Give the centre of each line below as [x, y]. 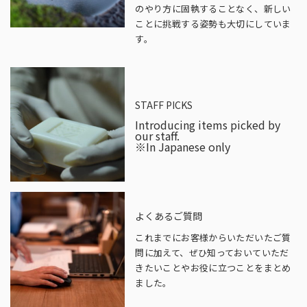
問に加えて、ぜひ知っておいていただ [212, 252]
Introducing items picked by [208, 124]
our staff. [158, 135]
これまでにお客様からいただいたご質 [213, 237]
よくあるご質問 [169, 216]
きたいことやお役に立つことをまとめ [213, 267]
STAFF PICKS [164, 105]
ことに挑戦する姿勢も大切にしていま [213, 24]
